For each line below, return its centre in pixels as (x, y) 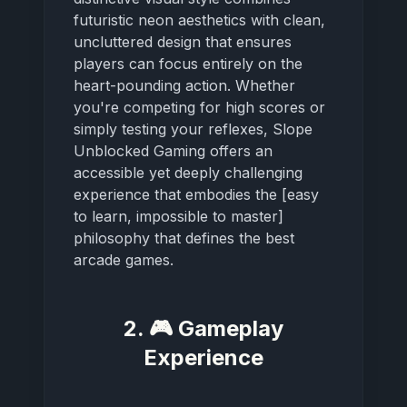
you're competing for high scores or (199, 107)
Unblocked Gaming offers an (173, 150)
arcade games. (124, 259)
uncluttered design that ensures (183, 41)
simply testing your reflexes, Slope (193, 129)
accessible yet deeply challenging (188, 172)
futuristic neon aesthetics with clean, (199, 20)
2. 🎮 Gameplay (203, 328)
